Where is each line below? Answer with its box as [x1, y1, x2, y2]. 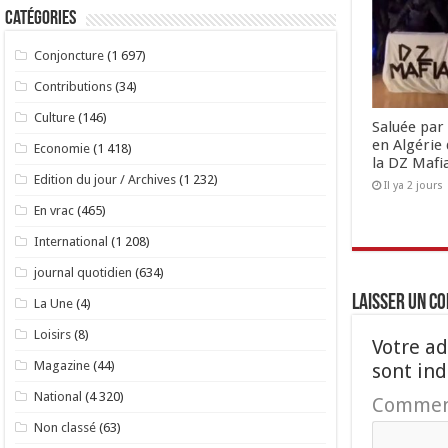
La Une [34, 296, 74, 312]
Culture [34, 110, 76, 126]
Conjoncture [34, 48, 105, 64]
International [34, 234, 109, 250]
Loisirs [34, 327, 72, 343]
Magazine [34, 358, 91, 374]
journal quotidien [34, 265, 133, 281]
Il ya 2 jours [383, 179, 443, 193]
